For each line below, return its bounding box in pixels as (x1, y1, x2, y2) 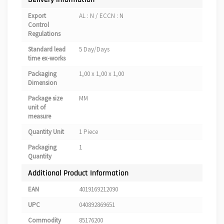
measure (28, 112, 51, 121)
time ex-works (28, 54, 65, 63)
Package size (28, 94, 62, 103)
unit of (28, 103, 45, 112)
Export (28, 11, 46, 20)
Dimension (28, 78, 57, 87)
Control (28, 20, 49, 29)
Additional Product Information (28, 168, 128, 178)
